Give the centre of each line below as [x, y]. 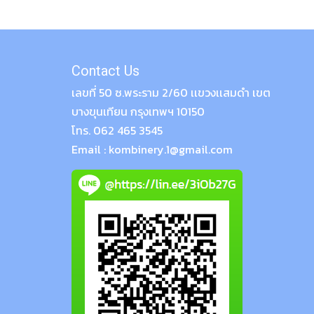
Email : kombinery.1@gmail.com [152, 150]
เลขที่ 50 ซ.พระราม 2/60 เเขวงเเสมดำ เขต [171, 93]
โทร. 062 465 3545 [117, 131]
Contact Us [105, 71]
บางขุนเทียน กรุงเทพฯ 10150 [138, 112]
